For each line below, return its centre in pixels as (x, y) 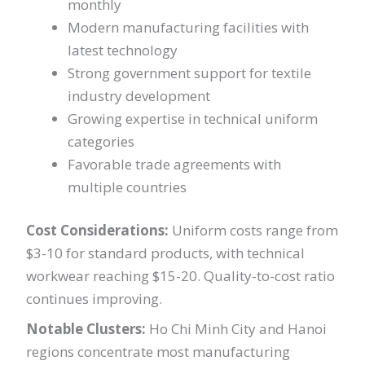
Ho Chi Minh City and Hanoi (237, 329)
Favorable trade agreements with (175, 164)
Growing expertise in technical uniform (193, 118)
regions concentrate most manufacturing (158, 352)
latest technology (123, 50)
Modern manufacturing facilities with (189, 27)
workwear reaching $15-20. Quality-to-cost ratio (181, 276)
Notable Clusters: (86, 329)
